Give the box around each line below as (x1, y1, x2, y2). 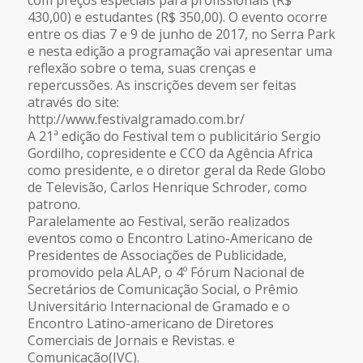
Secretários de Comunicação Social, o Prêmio (27, 280, 298, 298)
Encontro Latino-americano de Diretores (27, 314, 274, 332)
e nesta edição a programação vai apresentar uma (27, 41, 332, 60)
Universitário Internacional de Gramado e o (27, 297, 290, 315)
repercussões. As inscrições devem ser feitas (27, 75, 297, 94)
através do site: (27, 92, 119, 111)
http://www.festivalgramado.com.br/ (27, 109, 245, 128)
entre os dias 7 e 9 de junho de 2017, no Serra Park (27, 24, 335, 43)
